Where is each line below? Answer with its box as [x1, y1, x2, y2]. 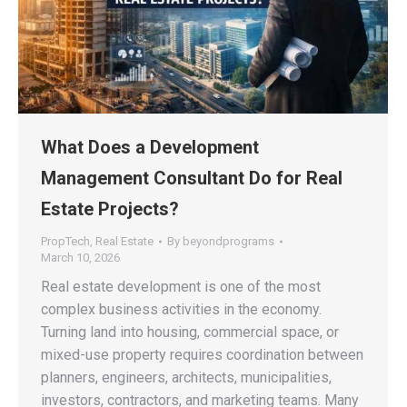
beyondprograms [183, 234, 274, 249]
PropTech [41, 234, 90, 249]
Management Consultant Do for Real [41, 167, 342, 190]
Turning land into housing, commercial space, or [41, 323, 339, 342]
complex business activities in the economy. [41, 301, 322, 319]
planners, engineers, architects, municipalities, [41, 369, 332, 387]
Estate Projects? [41, 198, 179, 221]
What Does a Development [41, 136, 259, 159]
